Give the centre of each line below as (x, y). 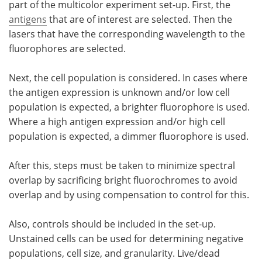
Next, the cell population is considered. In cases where (128, 77)
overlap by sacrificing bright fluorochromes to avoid (123, 180)
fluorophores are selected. (67, 48)
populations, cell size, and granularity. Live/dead (114, 253)
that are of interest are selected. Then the (139, 19)
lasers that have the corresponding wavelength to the (127, 33)
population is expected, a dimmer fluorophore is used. (129, 136)
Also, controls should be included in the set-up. (112, 223)
